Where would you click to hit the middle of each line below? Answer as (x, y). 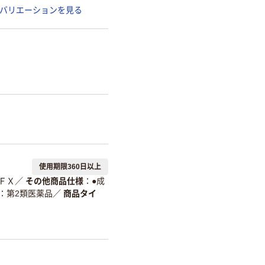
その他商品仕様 (54, 181)
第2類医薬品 (30, 194)
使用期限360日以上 (70, 167)
